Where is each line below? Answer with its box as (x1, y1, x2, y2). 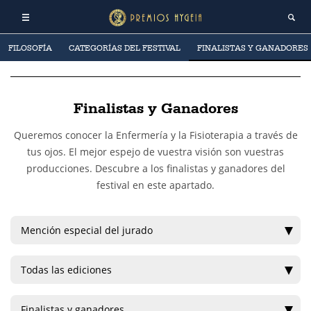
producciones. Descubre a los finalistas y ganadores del (26, 162, 285, 175)
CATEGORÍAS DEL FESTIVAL (69, 43, 180, 53)
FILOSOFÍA (8, 43, 52, 53)
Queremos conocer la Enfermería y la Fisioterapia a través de (13, 128, 298, 142)
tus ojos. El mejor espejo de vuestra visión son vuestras (27, 145, 284, 158)
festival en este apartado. (96, 178, 215, 192)
